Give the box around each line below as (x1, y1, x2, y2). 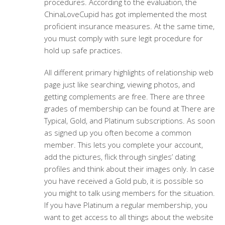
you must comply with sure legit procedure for (44, 33, 203, 43)
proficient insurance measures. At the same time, (44, 21, 214, 31)
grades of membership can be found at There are (44, 103, 215, 114)
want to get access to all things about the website (44, 212, 213, 222)
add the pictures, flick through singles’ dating (44, 152, 195, 162)
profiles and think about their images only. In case (44, 164, 214, 174)
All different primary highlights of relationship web (44, 67, 213, 77)
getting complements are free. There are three (44, 91, 205, 101)
